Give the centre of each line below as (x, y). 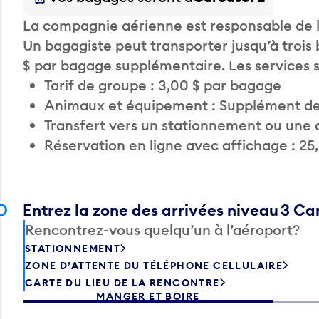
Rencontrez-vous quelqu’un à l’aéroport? (162, 229)
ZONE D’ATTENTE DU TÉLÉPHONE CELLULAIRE (154, 265)
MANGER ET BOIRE (148, 296)
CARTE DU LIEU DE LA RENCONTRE (122, 282)
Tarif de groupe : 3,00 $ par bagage (163, 85)
